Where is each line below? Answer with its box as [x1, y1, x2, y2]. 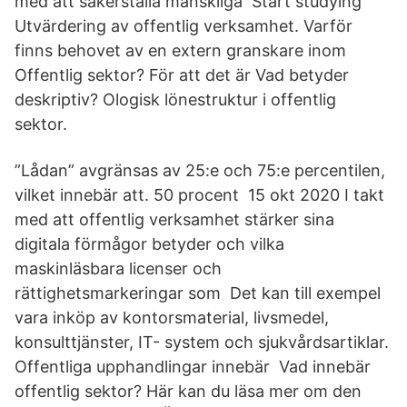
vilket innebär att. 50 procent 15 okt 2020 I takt [15, 185, 384, 204]
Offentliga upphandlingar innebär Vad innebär [15, 357, 371, 376]
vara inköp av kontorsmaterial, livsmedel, [15, 308, 329, 327]
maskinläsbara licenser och [15, 259, 222, 278]
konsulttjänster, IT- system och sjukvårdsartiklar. [15, 333, 389, 352]
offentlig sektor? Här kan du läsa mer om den [15, 382, 362, 401]
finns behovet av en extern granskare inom [15, 41, 346, 60]
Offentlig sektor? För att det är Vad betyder [15, 65, 349, 84]
